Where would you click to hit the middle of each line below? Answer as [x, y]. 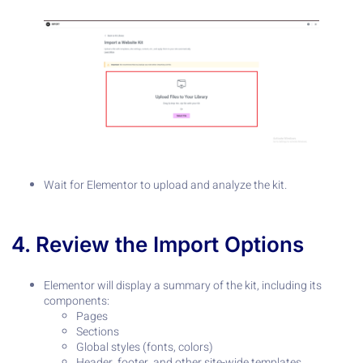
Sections [98, 331]
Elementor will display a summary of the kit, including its [183, 285]
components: [77, 301]
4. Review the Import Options [158, 244]
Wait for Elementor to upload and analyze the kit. [165, 185]
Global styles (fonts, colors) [145, 347]
